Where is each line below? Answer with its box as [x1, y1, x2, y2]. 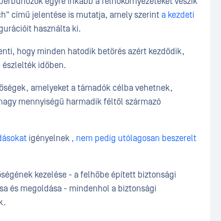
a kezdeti [161, 10, 194, 20]
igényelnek [27, 133, 72, 144]
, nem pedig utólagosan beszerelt [72, 133, 196, 144]
